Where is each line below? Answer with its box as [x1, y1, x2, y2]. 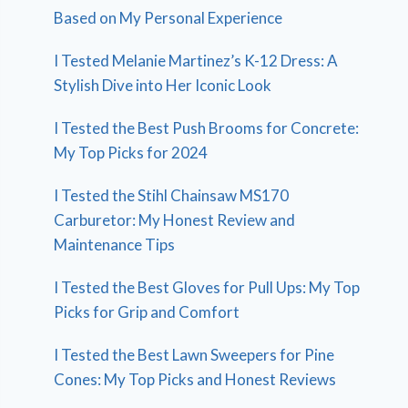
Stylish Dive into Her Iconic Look [54, 75, 272, 95]
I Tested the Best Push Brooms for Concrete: [54, 117, 360, 138]
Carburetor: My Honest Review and [54, 209, 296, 229]
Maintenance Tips [54, 234, 176, 254]
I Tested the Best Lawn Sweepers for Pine [54, 344, 335, 364]
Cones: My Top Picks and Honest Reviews [54, 369, 337, 389]
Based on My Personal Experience [54, 7, 283, 27]
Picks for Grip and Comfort [54, 301, 240, 321]
